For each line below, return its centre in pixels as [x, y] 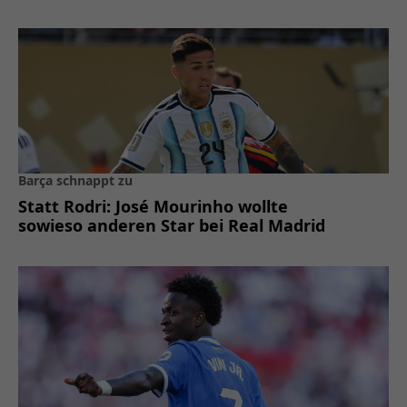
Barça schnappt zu [75, 180]
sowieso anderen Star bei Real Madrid [172, 225]
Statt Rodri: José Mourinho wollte [153, 206]
